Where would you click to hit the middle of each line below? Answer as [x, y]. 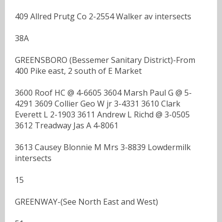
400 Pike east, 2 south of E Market [78, 71]
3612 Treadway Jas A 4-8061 [67, 125]
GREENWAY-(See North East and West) [86, 201]
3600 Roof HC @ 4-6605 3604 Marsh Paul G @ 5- [103, 92]
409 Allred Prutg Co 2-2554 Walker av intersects [103, 16]
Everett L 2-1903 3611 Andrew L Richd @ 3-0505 [102, 114]
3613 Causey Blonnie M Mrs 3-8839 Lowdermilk [103, 147]
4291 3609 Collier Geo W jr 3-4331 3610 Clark [98, 103]
